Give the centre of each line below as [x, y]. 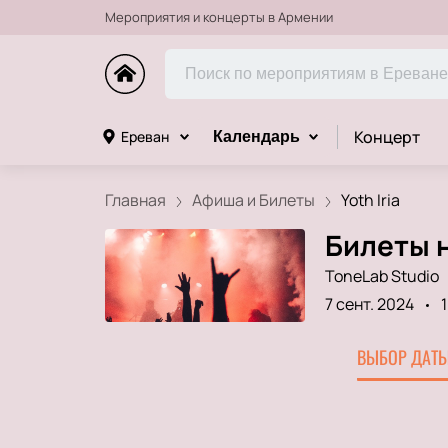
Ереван [144, 136]
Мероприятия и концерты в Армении [218, 17]
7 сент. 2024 [369, 303]
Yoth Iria [370, 200]
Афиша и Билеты [253, 200]
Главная [135, 200]
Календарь [256, 136]
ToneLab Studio [381, 275]
